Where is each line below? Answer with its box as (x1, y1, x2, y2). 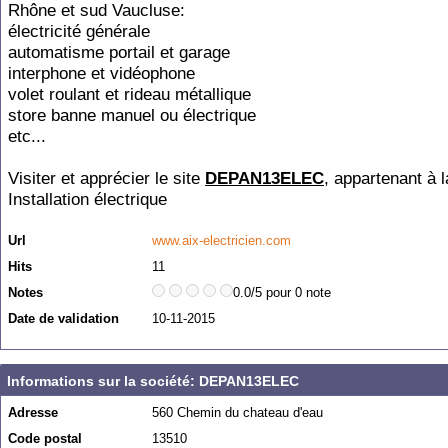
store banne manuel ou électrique (8, 106, 256, 125)
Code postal (8, 431, 82, 446)
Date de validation (8, 311, 119, 326)
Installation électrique (8, 190, 167, 209)
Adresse (8, 405, 58, 420)
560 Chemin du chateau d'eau (152, 405, 323, 420)
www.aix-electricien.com (152, 233, 291, 248)
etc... (8, 127, 46, 146)
